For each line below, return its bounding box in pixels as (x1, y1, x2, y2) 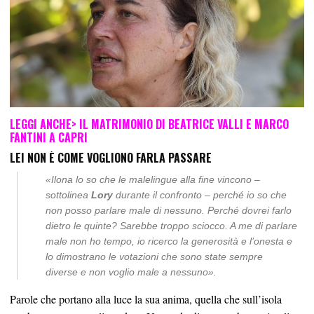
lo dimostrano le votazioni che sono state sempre (46, 250, 263, 262)
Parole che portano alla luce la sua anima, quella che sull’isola (10, 291, 282, 306)
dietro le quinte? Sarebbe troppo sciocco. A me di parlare (46, 219, 297, 231)
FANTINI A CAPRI (10, 128, 88, 146)
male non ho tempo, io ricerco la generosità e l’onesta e (46, 235, 292, 247)
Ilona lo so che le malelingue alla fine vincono (51, 173, 252, 185)
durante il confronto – (113, 189, 213, 200)
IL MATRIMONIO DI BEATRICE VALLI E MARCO (79, 115, 289, 132)
